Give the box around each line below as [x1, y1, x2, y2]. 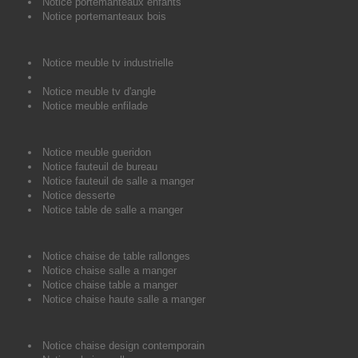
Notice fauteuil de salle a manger [42, 175, 194, 188]
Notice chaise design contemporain [42, 340, 205, 352]
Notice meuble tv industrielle [42, 57, 173, 70]
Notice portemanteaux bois [42, 10, 166, 23]
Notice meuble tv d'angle [42, 86, 156, 98]
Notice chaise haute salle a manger [42, 293, 205, 306]
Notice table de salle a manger [42, 204, 183, 217]
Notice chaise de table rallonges [42, 250, 190, 263]
